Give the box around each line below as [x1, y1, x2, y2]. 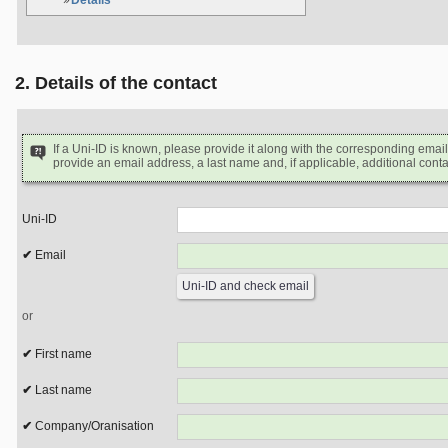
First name [35, 347, 92, 361]
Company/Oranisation [35, 419, 154, 433]
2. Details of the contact [15, 73, 217, 93]
